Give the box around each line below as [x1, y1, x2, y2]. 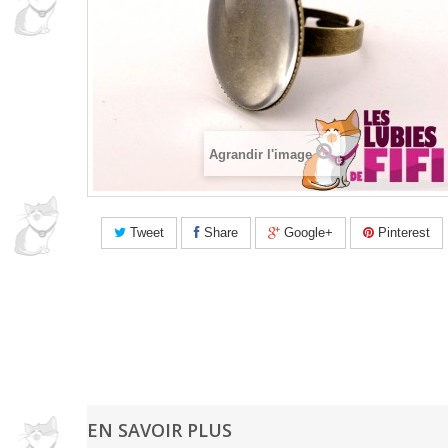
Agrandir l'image [208, 146, 312, 162]
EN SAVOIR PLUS [87, 418, 232, 442]
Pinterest [373, 224, 430, 240]
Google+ [279, 224, 333, 240]
